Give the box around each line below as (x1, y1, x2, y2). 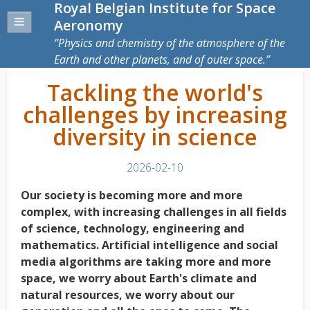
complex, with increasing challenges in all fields (21, 204, 286, 219)
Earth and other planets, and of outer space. (54, 52, 266, 67)
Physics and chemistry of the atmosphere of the (58, 35, 285, 51)
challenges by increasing (23, 100, 287, 129)
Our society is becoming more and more (21, 188, 243, 203)
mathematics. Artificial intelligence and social (21, 237, 278, 253)
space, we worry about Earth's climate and (21, 271, 257, 286)
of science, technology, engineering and (21, 221, 244, 236)
